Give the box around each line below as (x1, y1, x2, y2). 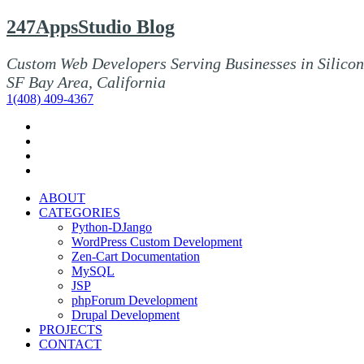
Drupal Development (71, 307, 180, 322)
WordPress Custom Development (71, 234, 242, 249)
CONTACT (39, 336, 102, 351)
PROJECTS (39, 322, 102, 336)
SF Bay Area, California (6, 72, 166, 91)
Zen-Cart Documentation (71, 249, 200, 263)
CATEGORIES (39, 205, 120, 219)
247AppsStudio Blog (6, 15, 175, 37)
